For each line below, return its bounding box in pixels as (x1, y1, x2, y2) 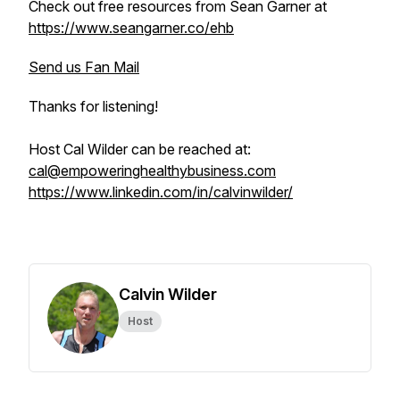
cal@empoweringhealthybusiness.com (29, 162, 276, 179)
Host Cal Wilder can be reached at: (29, 140, 251, 158)
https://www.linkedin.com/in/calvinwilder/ (29, 183, 293, 201)
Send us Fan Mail (29, 58, 139, 76)
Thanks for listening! (29, 97, 158, 115)
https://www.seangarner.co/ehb (29, 19, 234, 37)
